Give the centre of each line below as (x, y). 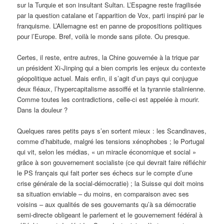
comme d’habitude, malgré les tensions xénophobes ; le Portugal (111, 141)
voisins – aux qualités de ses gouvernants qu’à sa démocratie (107, 204)
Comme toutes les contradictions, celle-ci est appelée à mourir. (108, 99)
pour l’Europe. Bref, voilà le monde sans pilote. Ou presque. (104, 36)
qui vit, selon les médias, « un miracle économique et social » (107, 152)
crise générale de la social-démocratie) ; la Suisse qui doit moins (111, 183)
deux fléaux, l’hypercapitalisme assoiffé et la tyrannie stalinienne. (111, 89)
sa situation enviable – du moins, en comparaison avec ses (103, 194)
